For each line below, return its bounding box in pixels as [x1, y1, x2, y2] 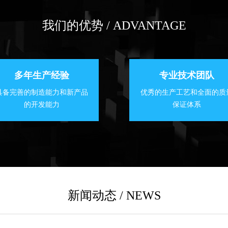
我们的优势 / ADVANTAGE [42, 19, 186, 33]
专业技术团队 [159, 70, 214, 81]
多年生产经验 [14, 70, 69, 81]
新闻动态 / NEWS [67, 189, 161, 203]
